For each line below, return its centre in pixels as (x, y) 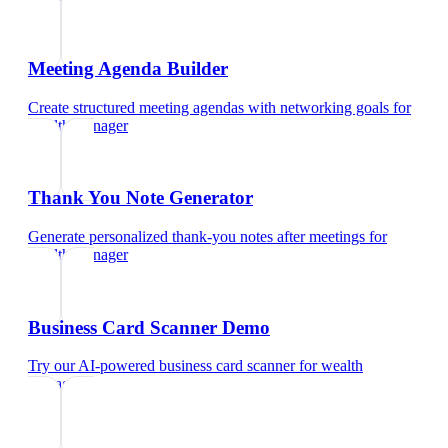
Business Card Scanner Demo (149, 327)
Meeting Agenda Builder (128, 68)
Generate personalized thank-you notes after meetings (196, 236)
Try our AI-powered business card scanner (161, 366)
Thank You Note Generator (140, 198)
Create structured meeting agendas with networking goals (208, 107)
